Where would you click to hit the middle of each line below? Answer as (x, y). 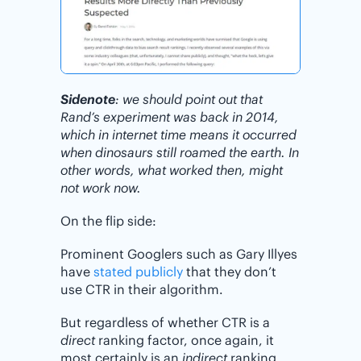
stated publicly (138, 272)
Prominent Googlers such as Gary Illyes (179, 254)
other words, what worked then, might (172, 170)
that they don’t (230, 272)
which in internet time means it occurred (178, 134)
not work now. (101, 187)
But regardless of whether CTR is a (165, 323)
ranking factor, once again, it (185, 340)
